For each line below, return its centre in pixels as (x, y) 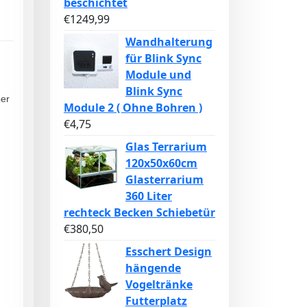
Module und (158, 75)
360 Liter (149, 196)
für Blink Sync (163, 58)
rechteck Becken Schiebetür (139, 212)
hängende (153, 268)
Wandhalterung (169, 42)
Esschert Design (169, 251)
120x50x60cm (161, 163)
